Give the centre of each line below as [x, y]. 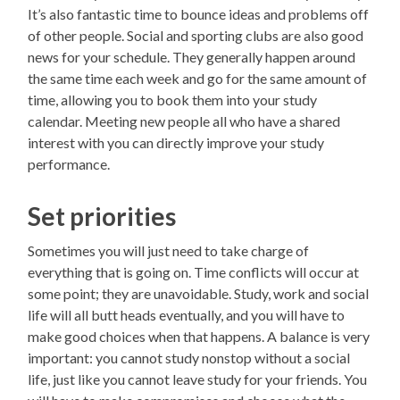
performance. [69, 164]
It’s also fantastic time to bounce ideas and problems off [199, 14]
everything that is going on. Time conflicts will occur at [194, 272]
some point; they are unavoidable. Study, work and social [199, 294]
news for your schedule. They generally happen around [192, 57]
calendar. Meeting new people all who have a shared [184, 121]
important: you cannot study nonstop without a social [189, 358]
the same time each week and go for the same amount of [198, 79]
